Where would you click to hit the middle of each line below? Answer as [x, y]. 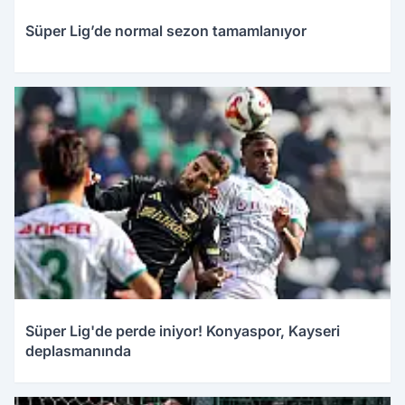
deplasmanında [78, 351]
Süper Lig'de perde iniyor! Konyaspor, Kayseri [183, 331]
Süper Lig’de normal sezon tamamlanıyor [166, 31]
